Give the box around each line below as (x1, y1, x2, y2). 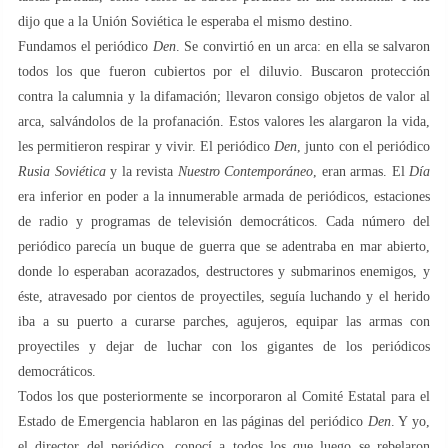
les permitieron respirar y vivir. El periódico (18, 138, 275, 154)
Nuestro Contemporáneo (177, 163, 313, 179)
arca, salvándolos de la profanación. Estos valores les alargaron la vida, (18, 113, 430, 129)
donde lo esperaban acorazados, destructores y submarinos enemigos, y (18, 263, 430, 279)
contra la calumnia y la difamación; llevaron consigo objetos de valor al (18, 88, 430, 104)
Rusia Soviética (18, 163, 106, 179)
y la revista (105, 163, 178, 179)
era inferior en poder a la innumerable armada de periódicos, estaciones (18, 188, 430, 204)
